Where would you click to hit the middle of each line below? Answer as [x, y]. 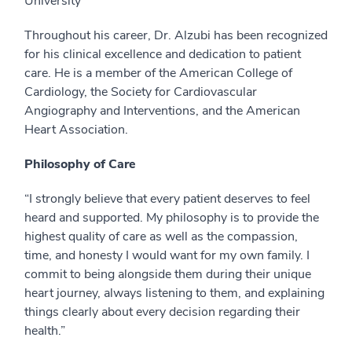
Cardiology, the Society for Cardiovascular [141, 92]
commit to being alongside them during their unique [168, 275]
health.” [45, 331]
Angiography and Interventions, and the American [162, 111]
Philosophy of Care [80, 165]
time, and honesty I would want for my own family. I [167, 256]
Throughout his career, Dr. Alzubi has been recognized [176, 36]
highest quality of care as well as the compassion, [161, 237]
